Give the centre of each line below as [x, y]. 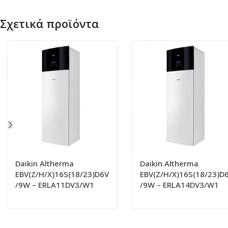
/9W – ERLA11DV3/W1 [55, 185]
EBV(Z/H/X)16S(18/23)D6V [62, 174]
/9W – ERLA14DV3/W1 [179, 185]
